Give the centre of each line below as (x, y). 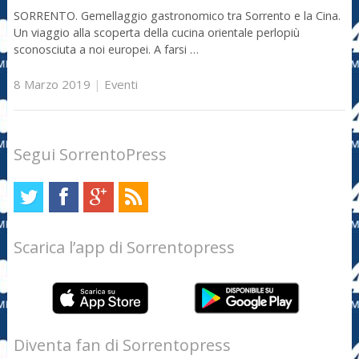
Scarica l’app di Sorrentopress (124, 248)
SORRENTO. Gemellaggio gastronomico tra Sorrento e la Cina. (177, 16)
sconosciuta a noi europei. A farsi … (106, 50)
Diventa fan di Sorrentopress (122, 345)
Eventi (121, 84)
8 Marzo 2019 (52, 84)
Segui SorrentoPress (90, 155)
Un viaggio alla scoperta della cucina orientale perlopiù (156, 33)
